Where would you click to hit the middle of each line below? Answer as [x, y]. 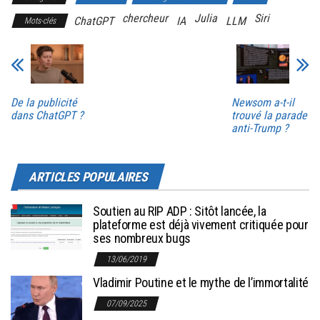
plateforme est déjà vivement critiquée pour [201, 225]
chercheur [145, 18]
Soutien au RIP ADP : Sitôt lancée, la [180, 211]
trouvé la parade [269, 116]
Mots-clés [40, 20]
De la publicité [44, 103]
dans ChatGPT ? [47, 116]
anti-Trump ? [260, 129]
